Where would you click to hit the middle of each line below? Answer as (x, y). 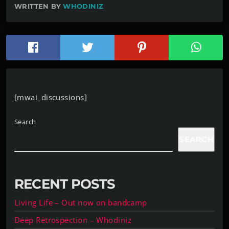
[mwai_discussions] (51, 97)
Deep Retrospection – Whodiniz (73, 220)
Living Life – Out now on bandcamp (81, 203)
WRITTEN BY (39, 6)
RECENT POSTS (65, 184)
